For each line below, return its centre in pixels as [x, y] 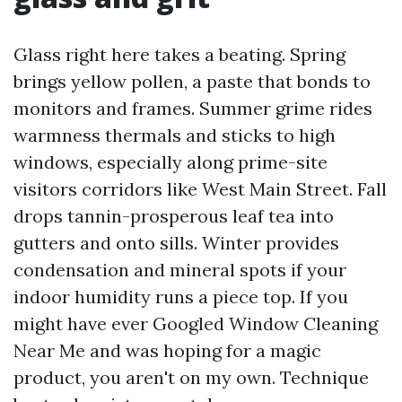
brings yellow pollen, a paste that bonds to [192, 81]
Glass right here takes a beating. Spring [179, 54]
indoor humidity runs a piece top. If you [181, 296]
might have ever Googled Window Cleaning [196, 323]
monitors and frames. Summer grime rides [193, 108]
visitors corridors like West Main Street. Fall [200, 188]
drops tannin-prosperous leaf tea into [174, 215]
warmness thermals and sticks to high [175, 135]
